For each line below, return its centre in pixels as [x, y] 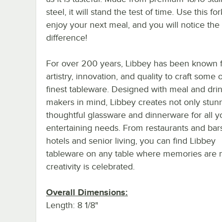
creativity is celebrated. [90, 166]
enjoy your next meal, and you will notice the [133, 25]
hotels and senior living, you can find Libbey [131, 140]
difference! [67, 37]
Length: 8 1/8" [72, 205]
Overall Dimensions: [87, 192]
